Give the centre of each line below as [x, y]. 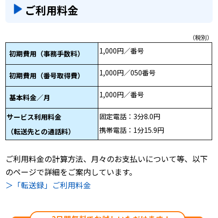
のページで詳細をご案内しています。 [71, 172]
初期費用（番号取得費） [47, 75]
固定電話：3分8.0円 [130, 116]
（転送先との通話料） [41, 131]
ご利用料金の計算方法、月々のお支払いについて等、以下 [107, 159]
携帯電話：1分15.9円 [132, 130]
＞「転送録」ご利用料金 [48, 185]
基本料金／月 [30, 97]
